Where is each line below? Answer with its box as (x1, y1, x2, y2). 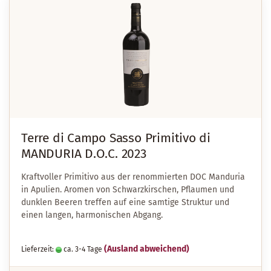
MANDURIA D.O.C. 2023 (21, 146, 146, 162)
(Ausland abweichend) (104, 244, 189, 254)
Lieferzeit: (21, 245, 56, 253)
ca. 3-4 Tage (62, 245, 102, 253)
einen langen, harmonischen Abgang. (21, 210, 163, 220)
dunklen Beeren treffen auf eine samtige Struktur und (21, 197, 229, 207)
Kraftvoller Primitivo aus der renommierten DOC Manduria (21, 172, 245, 182)
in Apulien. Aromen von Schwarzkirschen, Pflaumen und (21, 184, 234, 195)
